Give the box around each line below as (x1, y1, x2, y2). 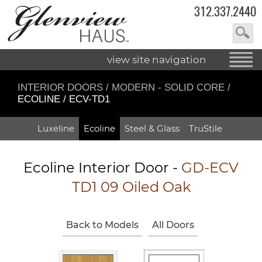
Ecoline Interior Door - (23, 158, 181, 176)
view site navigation (107, 53, 206, 65)
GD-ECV (181, 158, 239, 176)
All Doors (152, 219, 194, 230)
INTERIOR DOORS (18, 81, 106, 93)
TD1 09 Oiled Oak (71, 178, 191, 195)
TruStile (189, 122, 222, 134)
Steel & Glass (125, 122, 180, 134)
